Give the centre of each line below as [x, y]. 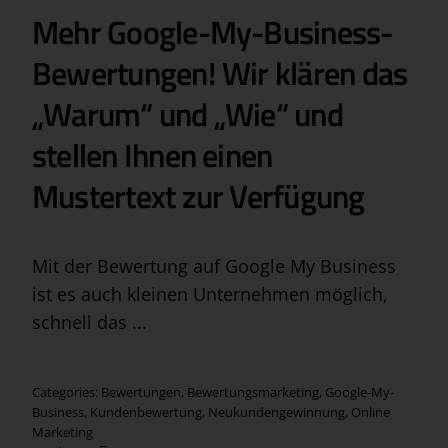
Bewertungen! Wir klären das [219, 73]
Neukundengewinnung [276, 412]
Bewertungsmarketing [252, 392]
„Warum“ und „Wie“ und [187, 114]
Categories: [66, 392]
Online [370, 412]
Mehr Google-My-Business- [212, 32]
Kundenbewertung [145, 412]
